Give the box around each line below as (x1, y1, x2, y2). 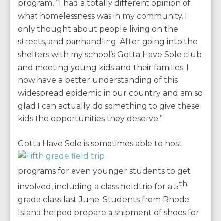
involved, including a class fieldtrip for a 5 (18, 182, 179, 192)
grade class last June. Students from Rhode (18, 195, 189, 205)
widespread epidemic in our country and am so (18, 88, 203, 98)
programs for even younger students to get (18, 166, 191, 176)
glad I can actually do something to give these (18, 101, 200, 110)
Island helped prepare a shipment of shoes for (18, 208, 199, 218)
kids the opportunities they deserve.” (18, 114, 163, 123)
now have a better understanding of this (18, 75, 178, 85)
